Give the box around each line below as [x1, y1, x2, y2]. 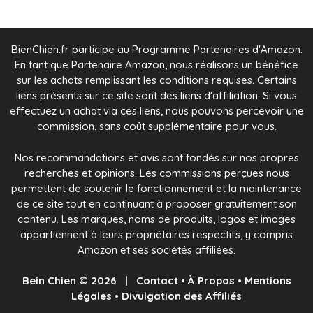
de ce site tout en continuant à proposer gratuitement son [16, 196, 297, 210]
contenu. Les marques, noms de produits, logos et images [17, 212, 296, 226]
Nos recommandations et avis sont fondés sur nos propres [14, 150, 299, 164]
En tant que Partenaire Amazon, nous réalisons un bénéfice [15, 58, 298, 72]
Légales [71, 289, 112, 303]
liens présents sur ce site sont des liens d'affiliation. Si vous [16, 89, 297, 103]
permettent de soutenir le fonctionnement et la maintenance [11, 181, 302, 195]
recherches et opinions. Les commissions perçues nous [24, 166, 289, 180]
